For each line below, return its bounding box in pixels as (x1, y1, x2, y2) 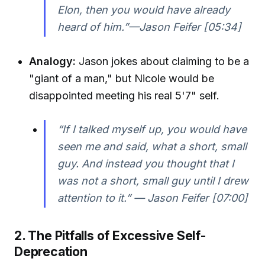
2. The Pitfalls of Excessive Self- (14, 228, 206, 244)
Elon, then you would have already (57, 3, 231, 16)
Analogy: (29, 54, 76, 67)
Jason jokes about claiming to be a (76, 54, 250, 67)
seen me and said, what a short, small (57, 140, 247, 153)
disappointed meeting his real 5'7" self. (29, 89, 220, 102)
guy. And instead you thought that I (57, 157, 235, 170)
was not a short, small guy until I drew (57, 174, 249, 188)
